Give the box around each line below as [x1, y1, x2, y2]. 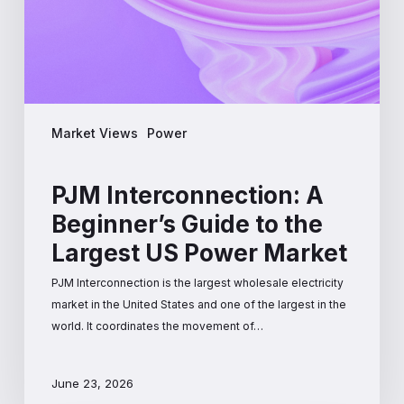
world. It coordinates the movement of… [50, 318, 263, 333]
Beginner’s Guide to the [50, 209, 323, 238]
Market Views [50, 124, 138, 141]
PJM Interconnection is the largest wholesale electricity [50, 275, 344, 289]
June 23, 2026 [50, 376, 133, 391]
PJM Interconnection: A [50, 180, 324, 209]
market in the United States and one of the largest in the [50, 297, 346, 311]
